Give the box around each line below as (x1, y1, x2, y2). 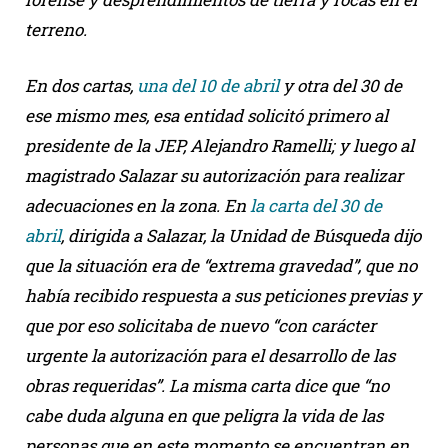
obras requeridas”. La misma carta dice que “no (25, 373, 389, 397)
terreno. (25, 17, 91, 41)
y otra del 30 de (279, 73, 402, 97)
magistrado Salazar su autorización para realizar (25, 163, 403, 187)
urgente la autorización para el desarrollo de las (25, 343, 395, 367)
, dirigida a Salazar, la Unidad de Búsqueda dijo (61, 223, 421, 247)
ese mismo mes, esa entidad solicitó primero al (25, 103, 388, 127)
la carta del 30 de (250, 193, 382, 217)
